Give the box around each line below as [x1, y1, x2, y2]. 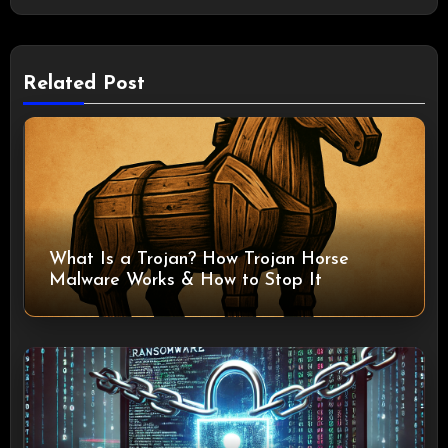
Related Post [23, 73, 146, 94]
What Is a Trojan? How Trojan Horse [49, 249, 350, 269]
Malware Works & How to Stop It [49, 270, 323, 290]
